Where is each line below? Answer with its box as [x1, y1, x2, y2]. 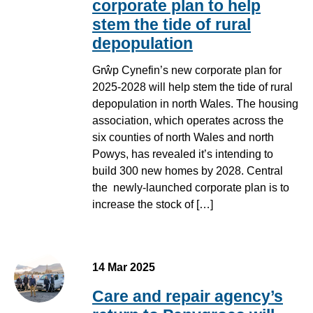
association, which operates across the [92, 115, 284, 127]
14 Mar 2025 [92, 261, 155, 274]
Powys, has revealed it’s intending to [92, 148, 273, 161]
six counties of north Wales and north [92, 131, 274, 144]
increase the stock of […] [92, 198, 213, 211]
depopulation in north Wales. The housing [92, 98, 298, 110]
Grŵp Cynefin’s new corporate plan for [92, 64, 282, 77]
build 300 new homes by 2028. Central [92, 165, 283, 177]
